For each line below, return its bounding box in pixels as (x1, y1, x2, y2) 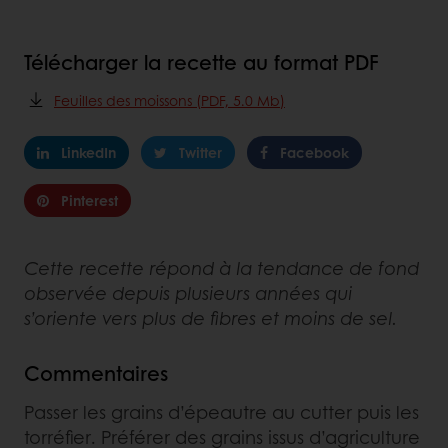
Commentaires (24, 359, 168, 388)
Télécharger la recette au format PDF (24, 48, 379, 77)
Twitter (179, 142, 222, 163)
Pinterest (61, 190, 118, 211)
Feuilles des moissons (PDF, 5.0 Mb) (54, 90, 285, 111)
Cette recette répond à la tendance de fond (24, 255, 419, 282)
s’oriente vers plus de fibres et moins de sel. (24, 305, 397, 332)
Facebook (280, 142, 349, 163)
